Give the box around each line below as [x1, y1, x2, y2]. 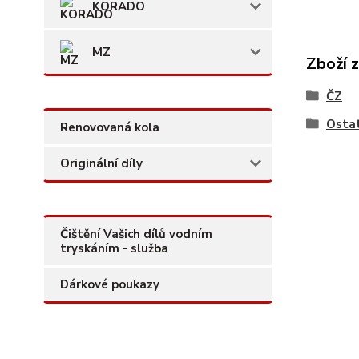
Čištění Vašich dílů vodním [60, 225, 212, 242]
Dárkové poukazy [60, 276, 159, 292]
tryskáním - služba [60, 240, 168, 256]
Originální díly [60, 155, 143, 171]
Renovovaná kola [60, 119, 159, 135]
